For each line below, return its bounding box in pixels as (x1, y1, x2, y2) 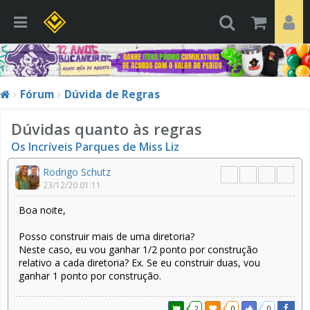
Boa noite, (19, 203, 66, 217)
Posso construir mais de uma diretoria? (19, 229, 194, 243)
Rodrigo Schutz (43, 165, 111, 179)
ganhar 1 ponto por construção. (19, 268, 161, 282)
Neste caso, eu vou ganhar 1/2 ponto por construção (19, 242, 258, 256)
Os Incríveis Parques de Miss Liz (11, 138, 179, 154)
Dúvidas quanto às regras (11, 118, 202, 139)
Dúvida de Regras (64, 86, 160, 102)
